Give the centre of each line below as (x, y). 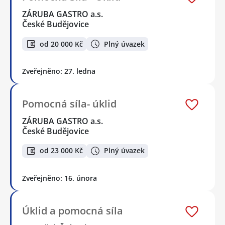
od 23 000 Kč (61, 151)
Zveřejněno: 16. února (60, 178)
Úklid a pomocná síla (73, 210)
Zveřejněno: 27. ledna (59, 71)
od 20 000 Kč (61, 44)
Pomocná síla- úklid (69, 104)
